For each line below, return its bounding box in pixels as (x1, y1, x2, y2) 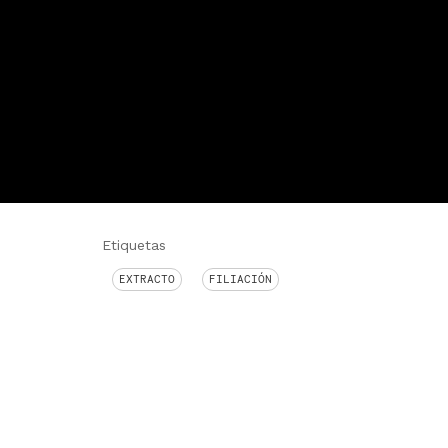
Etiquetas (102, 237, 166, 253)
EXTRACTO (119, 272, 175, 286)
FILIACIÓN (209, 272, 272, 286)
